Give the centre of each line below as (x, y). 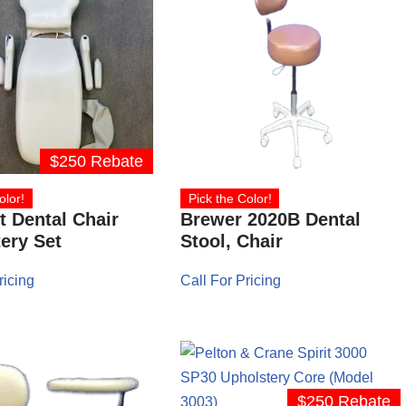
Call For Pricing (231, 281)
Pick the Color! (230, 199)
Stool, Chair (232, 242)
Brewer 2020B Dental (271, 220)
